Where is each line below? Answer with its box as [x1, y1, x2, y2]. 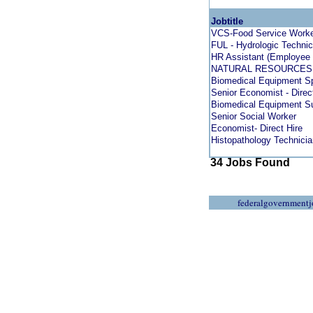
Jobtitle [211, 16, 243, 27]
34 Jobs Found [210, 156, 290, 168]
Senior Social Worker [211, 111, 296, 122]
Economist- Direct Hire [211, 123, 303, 133]
